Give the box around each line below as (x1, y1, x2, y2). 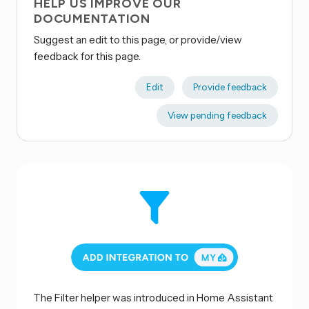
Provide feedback (192, 81, 267, 93)
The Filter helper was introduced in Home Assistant (33, 291, 273, 305)
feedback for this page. (34, 50, 141, 63)
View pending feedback (167, 110, 267, 121)
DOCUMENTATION (34, 11, 150, 27)
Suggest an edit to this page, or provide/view (34, 33, 242, 47)
